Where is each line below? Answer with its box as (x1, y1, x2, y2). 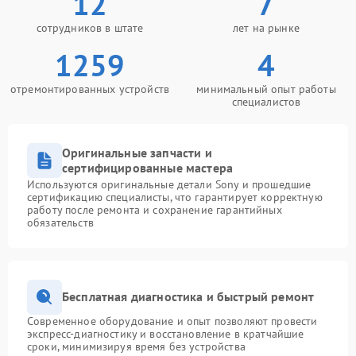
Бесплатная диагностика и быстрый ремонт (62, 288, 315, 305)
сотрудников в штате (36, 20, 144, 35)
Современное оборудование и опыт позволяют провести (27, 313, 318, 328)
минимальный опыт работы (196, 81, 336, 96)
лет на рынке (233, 20, 300, 35)
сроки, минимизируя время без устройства (27, 339, 246, 354)
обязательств (27, 215, 94, 230)
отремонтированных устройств (10, 81, 170, 96)
